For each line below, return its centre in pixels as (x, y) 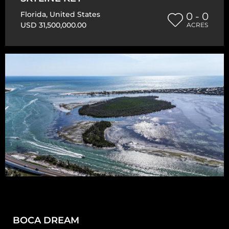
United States (75, 14)
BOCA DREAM (46, 220)
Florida (33, 14)
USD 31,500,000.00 (53, 25)
